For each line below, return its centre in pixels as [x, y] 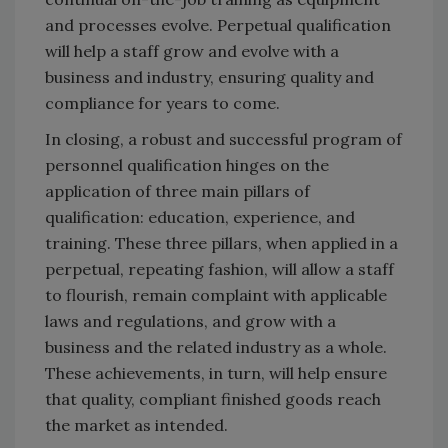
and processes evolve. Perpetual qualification [218, 24]
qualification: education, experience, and [200, 216]
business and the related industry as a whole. [216, 346]
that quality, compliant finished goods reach [213, 398]
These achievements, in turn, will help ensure [216, 372]
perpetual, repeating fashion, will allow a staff [219, 268]
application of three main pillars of [177, 190]
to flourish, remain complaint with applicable [216, 294]
